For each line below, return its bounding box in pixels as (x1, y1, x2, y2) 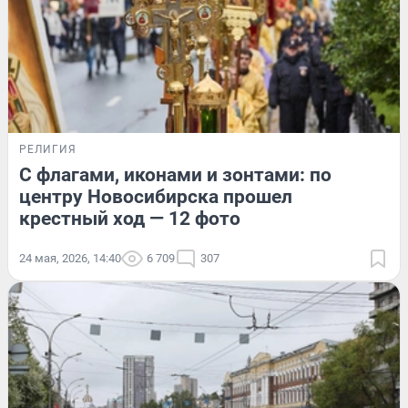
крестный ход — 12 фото (19, 207, 240, 229)
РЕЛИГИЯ (19, 142, 76, 156)
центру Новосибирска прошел (19, 185, 292, 208)
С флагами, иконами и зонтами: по (19, 163, 331, 186)
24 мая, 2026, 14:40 (19, 250, 121, 265)
